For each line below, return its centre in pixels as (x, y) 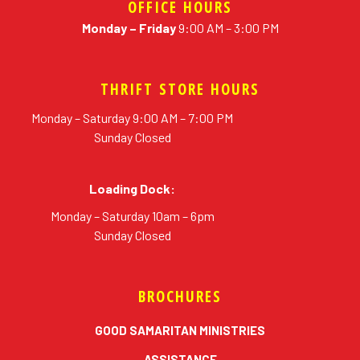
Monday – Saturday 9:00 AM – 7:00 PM (133, 118)
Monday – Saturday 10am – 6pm (132, 216)
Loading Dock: (133, 189)
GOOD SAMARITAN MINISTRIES (180, 331)
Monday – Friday (129, 28)
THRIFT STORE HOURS (180, 90)
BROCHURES (180, 297)
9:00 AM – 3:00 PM (227, 28)
